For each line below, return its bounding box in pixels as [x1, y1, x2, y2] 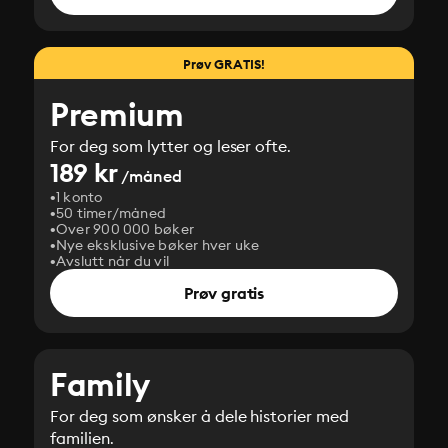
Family [50, 364, 150, 405]
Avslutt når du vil [56, 252, 170, 270]
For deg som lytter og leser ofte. [50, 136, 292, 156]
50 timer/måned [56, 204, 167, 222]
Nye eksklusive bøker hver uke [56, 236, 260, 254]
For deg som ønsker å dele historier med [50, 406, 350, 426]
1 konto [56, 188, 103, 206]
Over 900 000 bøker [56, 220, 195, 238]
